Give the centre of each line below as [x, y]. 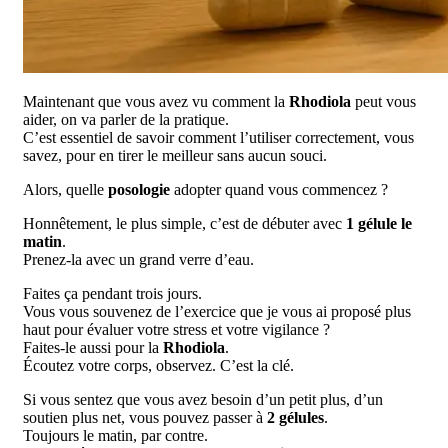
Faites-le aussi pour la [93, 348]
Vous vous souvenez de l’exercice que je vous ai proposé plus [217, 312]
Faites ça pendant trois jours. [112, 294]
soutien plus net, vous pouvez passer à [145, 418]
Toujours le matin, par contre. [115, 436]
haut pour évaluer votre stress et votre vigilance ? [176, 330]
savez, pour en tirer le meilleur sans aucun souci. [175, 156]
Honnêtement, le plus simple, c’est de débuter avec [184, 224]
